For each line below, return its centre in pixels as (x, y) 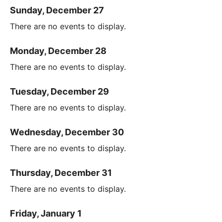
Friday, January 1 (46, 214)
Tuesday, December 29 (59, 92)
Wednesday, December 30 (67, 132)
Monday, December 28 (58, 51)
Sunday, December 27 (57, 10)
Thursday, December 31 (61, 173)
